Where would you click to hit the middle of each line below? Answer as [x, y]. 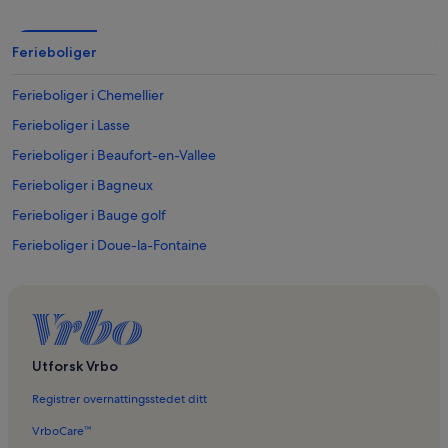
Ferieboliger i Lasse [71, 125]
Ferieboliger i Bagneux [82, 185]
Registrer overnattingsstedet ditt [119, 399]
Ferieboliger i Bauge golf [89, 215]
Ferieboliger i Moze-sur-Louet [105, 275]
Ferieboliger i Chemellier [88, 95]
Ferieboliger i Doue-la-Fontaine [109, 245]
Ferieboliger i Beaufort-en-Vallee [114, 155]
